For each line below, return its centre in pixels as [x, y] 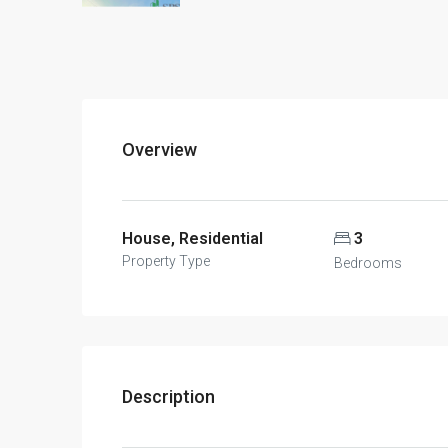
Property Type [166, 260]
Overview [159, 149]
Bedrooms [367, 262]
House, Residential [192, 238]
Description [168, 396]
